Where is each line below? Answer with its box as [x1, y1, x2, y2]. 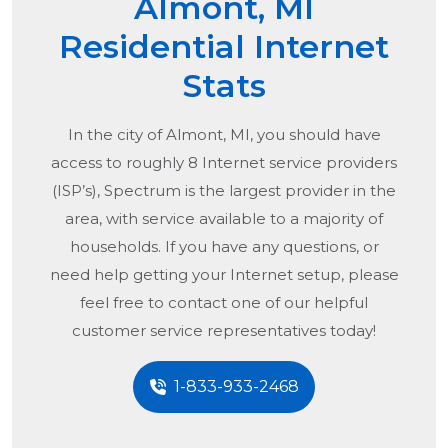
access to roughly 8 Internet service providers [51, 153, 397, 173]
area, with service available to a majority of [65, 209, 383, 229]
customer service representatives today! [72, 321, 376, 341]
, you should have [249, 125, 381, 145]
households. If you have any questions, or [69, 237, 379, 257]
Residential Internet [59, 27, 389, 67]
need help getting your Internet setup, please [49, 265, 399, 285]
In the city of [67, 125, 166, 145]
